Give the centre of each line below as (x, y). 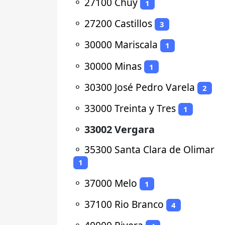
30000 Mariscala (121, 45)
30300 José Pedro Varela (140, 87)
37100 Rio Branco (124, 204)
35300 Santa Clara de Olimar (149, 150)
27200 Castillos (118, 24)
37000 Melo (111, 183)
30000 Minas (113, 66)
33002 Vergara (120, 130)
